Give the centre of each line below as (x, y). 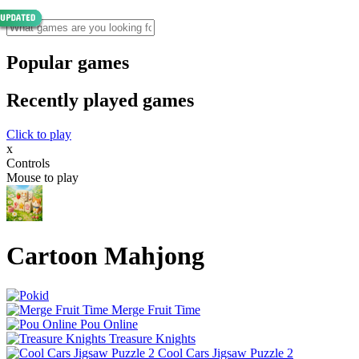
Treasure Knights (152, 338)
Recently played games (100, 100)
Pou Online (109, 324)
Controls (28, 163)
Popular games (68, 62)
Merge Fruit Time (156, 309)
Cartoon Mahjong (105, 256)
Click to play (39, 134)
